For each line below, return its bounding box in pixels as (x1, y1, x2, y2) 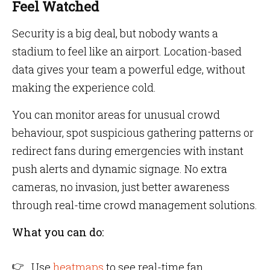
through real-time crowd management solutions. (12, 198, 257, 212)
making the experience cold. (12, 80, 156, 95)
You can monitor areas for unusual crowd (12, 107, 220, 122)
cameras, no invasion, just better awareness (12, 180, 230, 194)
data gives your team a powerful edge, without (12, 62, 245, 77)
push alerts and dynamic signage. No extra (12, 162, 227, 176)
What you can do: (12, 225, 104, 239)
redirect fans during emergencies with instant (12, 143, 243, 158)
